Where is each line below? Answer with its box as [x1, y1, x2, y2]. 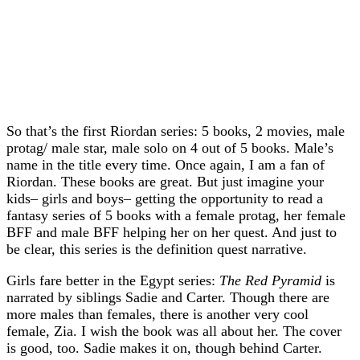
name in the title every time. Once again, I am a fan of [6, 156, 325, 173]
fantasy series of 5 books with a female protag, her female [6, 207, 346, 223]
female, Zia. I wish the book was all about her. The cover [6, 322, 342, 339]
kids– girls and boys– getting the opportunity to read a [6, 190, 323, 207]
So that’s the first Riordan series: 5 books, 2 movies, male [6, 122, 345, 139]
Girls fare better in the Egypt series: [6, 272, 215, 288]
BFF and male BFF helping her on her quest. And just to [6, 223, 337, 240]
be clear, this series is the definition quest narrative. [6, 240, 307, 257]
